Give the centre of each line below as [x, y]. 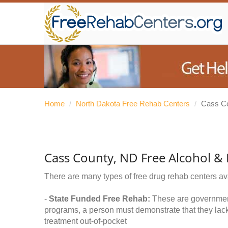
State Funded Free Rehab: [99, 199]
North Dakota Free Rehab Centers [133, 104]
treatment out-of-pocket [85, 221]
